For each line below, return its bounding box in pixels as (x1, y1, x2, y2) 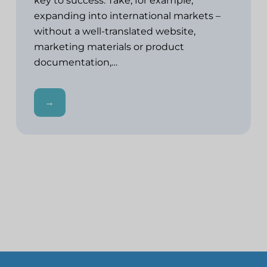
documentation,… (34, 56, 120, 68)
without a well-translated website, (34, 25, 196, 37)
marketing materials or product (34, 41, 185, 52)
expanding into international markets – (34, 10, 221, 21)
